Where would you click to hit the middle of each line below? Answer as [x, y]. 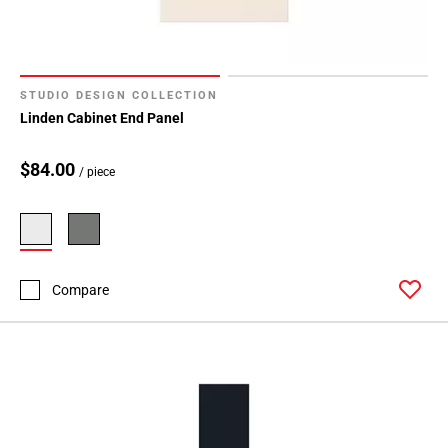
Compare [80, 289]
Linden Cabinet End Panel [102, 118]
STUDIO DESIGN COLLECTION [119, 96]
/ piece [97, 172]
